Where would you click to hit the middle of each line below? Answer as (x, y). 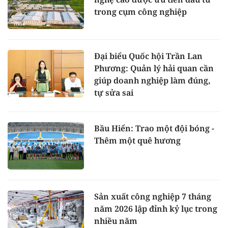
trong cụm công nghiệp (140, 11)
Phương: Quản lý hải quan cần (154, 68)
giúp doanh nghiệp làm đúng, (152, 80)
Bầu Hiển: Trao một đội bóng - (154, 128)
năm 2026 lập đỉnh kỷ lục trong (156, 209)
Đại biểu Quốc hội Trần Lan (148, 56)
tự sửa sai (114, 92)
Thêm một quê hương (137, 140)
